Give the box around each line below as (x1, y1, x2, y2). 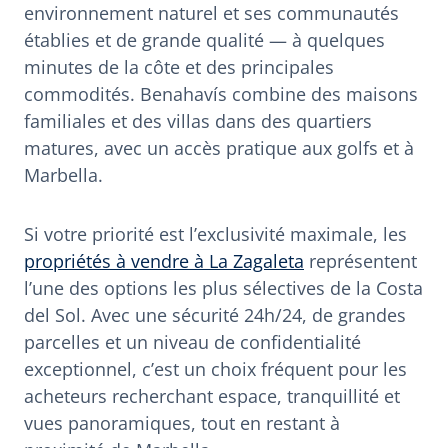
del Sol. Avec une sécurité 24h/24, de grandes (24, 302, 406, 327)
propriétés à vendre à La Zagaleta (24, 248, 304, 273)
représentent (304, 248, 417, 273)
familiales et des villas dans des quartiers (24, 108, 372, 133)
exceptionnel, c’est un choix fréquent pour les (24, 356, 407, 381)
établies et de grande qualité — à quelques (24, 27, 385, 52)
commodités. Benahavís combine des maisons (24, 81, 418, 106)
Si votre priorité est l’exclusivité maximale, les (24, 221, 407, 246)
